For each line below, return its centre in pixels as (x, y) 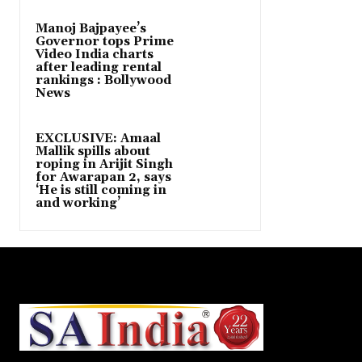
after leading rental (99, 68)
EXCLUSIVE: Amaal (98, 139)
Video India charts (95, 55)
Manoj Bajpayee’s (91, 29)
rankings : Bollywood (103, 81)
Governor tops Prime (105, 42)
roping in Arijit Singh (104, 165)
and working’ (78, 204)
